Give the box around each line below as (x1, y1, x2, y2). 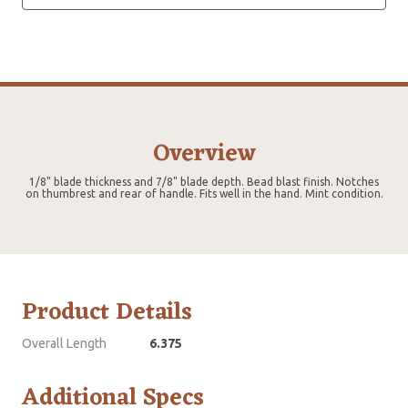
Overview (152, 133, 256, 176)
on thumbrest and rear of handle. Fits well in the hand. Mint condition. (25, 188, 383, 200)
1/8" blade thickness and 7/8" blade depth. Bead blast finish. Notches (29, 176, 379, 189)
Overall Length (22, 336, 107, 352)
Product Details (22, 291, 192, 334)
